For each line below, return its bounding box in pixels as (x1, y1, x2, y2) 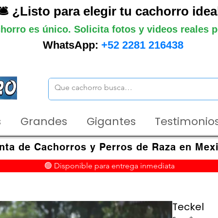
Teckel (172, 200, 204, 214)
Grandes (20, 114, 67, 129)
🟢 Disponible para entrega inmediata (44, 161, 175, 170)
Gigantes (87, 114, 136, 129)
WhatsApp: (42, 39, 101, 51)
